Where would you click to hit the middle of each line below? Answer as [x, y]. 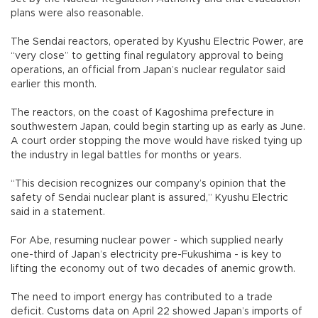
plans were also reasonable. [78, 13]
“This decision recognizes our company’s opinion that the [148, 183]
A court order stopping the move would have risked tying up [157, 141]
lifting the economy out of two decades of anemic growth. [153, 269]
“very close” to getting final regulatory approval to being [147, 56]
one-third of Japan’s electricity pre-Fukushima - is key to [146, 254]
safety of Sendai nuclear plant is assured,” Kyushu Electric [149, 198]
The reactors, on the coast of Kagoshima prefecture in [142, 113]
